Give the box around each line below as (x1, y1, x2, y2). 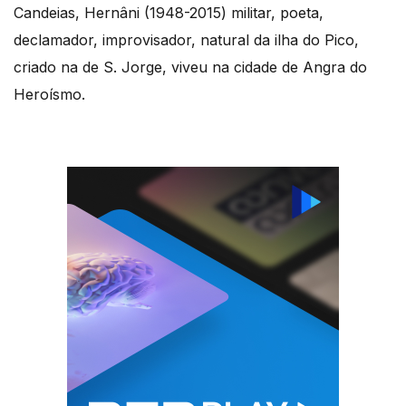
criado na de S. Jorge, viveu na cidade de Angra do (14, 57, 367, 76)
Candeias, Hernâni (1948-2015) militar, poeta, (14, 3, 324, 22)
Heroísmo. (14, 84, 103, 103)
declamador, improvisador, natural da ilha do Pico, (14, 30, 359, 49)
